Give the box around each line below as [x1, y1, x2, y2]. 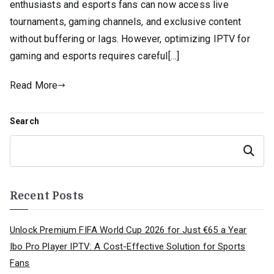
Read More [10, 79, 58, 91]
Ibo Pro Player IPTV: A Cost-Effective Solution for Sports [10, 241, 246, 253]
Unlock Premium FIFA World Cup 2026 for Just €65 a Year [10, 224, 247, 236]
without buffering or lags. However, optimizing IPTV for [10, 32, 250, 45]
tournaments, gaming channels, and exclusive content [10, 15, 242, 28]
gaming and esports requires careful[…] [10, 50, 180, 62]
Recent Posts [10, 190, 84, 202]
